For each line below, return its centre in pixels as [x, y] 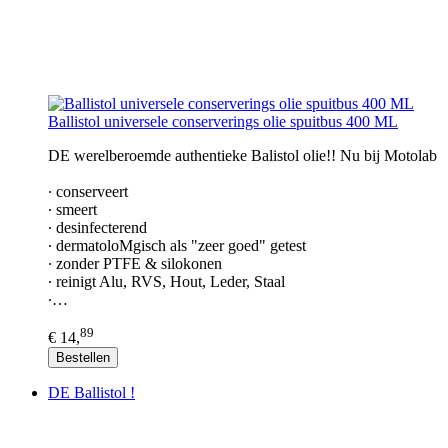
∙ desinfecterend [97, 227]
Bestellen [83, 358]
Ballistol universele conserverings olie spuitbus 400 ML [223, 121]
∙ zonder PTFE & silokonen [135, 263]
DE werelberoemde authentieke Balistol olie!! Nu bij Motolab [242, 155]
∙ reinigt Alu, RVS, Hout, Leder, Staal [166, 281]
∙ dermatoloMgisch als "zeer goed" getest [177, 245]
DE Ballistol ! [91, 393]
